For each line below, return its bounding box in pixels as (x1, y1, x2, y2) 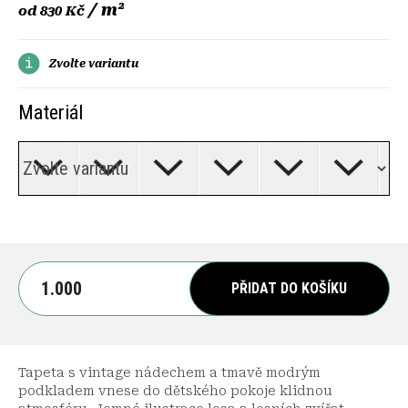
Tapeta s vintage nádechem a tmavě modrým (18, 364, 321, 380)
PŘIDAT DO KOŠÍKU (231, 279, 348, 297)
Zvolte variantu (49, 56, 138, 70)
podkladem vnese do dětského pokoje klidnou (18, 382, 332, 398)
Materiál (18, 100, 83, 124)
